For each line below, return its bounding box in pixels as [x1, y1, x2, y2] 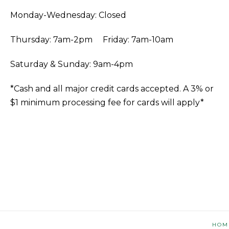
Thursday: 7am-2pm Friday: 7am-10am [10, 34, 173, 44]
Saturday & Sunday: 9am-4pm [10, 59, 133, 69]
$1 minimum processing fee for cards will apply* [10, 97, 204, 107]
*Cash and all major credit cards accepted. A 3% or [10, 83, 214, 94]
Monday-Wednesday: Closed [10, 10, 126, 20]
